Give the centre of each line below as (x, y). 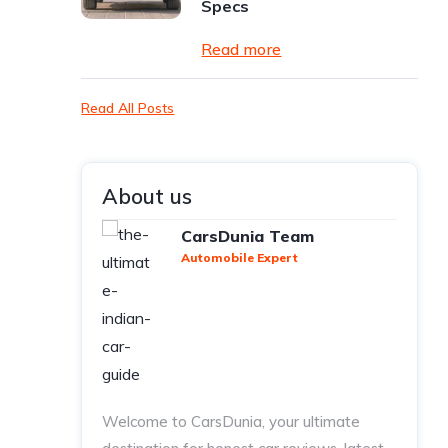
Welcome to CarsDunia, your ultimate (231, 421)
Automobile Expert (240, 257)
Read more (241, 49)
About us (147, 196)
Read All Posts (128, 108)
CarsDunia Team (248, 236)
